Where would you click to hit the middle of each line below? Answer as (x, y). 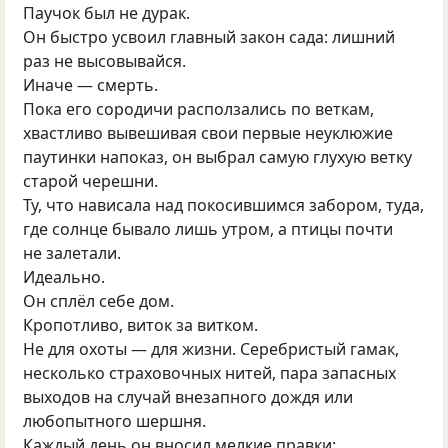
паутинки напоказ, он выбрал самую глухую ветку (218, 156)
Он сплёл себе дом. (99, 300)
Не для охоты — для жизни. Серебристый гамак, (211, 348)
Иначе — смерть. (91, 84)
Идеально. (64, 276)
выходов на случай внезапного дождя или (188, 396)
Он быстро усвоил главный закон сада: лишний (209, 36)
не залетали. (72, 252)
